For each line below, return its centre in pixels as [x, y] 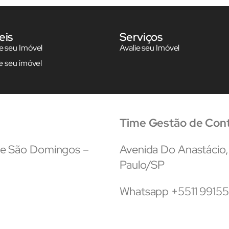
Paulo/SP [142, 165]
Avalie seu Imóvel [150, 48]
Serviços [141, 37]
